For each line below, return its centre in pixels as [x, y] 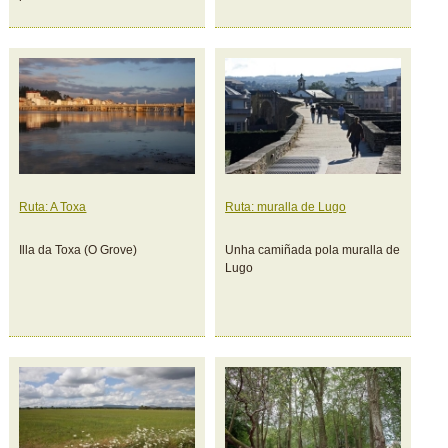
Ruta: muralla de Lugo [286, 207]
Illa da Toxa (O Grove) [78, 250]
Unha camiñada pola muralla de [313, 250]
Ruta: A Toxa [53, 207]
